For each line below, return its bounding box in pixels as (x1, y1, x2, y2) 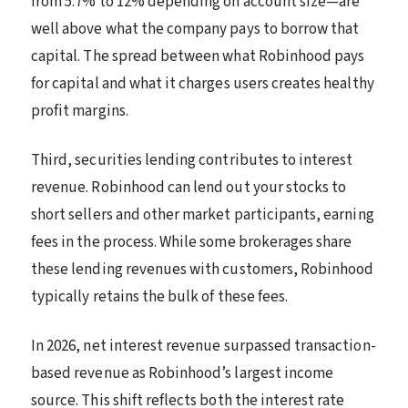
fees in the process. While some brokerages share (31, 230, 352, 253)
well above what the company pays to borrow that (31, 17, 360, 40)
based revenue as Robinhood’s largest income (31, 362, 334, 384)
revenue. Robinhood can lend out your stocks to (31, 176, 347, 199)
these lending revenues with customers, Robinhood (31, 258, 374, 280)
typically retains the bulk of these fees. (31, 285, 289, 308)
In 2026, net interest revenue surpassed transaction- (31, 334, 376, 357)
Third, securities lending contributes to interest (31, 148, 353, 171)
